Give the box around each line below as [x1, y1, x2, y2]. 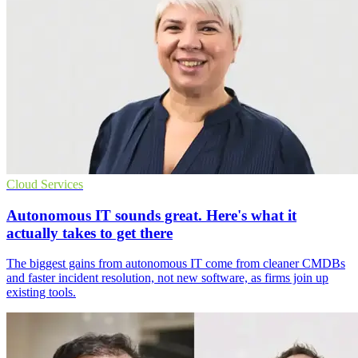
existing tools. [6, 285, 76, 300]
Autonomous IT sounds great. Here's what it [6, 206, 296, 224]
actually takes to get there [6, 224, 173, 241]
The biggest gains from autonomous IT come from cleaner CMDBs [6, 257, 345, 271]
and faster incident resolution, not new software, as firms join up [6, 271, 328, 285]
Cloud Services [6, 177, 83, 191]
